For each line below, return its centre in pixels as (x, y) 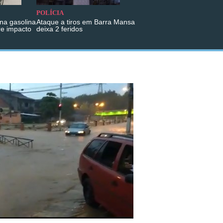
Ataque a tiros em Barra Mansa (86, 22)
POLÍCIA (50, 13)
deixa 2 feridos (59, 29)
